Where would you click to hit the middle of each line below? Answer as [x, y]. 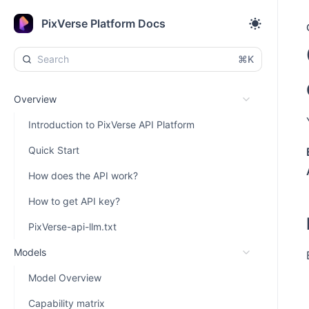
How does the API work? [83, 176]
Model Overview [65, 278]
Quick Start [54, 150]
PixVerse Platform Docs [103, 23]
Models [30, 252]
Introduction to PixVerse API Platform [111, 124]
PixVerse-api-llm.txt [72, 227]
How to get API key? [74, 201]
